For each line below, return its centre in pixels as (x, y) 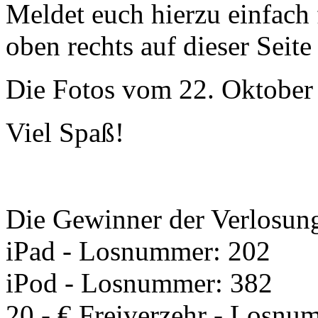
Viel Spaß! (65, 132)
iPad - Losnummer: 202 (138, 251)
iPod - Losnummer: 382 (139, 283)
